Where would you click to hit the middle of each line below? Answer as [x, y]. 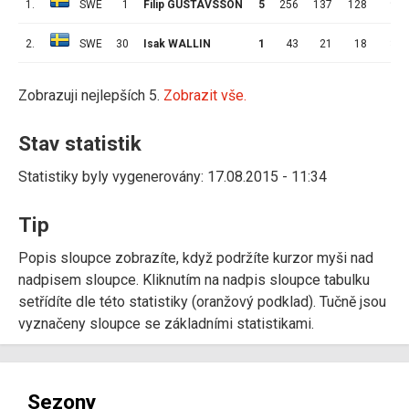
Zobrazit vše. [205, 95]
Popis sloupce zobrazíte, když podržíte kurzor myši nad [196, 257]
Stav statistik [80, 143]
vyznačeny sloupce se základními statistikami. [166, 323]
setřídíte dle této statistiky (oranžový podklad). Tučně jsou [202, 301]
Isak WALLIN [177, 43]
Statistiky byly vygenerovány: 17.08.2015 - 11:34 [173, 176]
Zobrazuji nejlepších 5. [91, 95]
